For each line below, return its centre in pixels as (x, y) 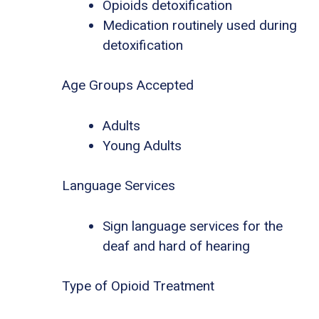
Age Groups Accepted (128, 85)
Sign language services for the (193, 226)
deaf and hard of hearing (176, 246)
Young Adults (142, 145)
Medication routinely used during (200, 25)
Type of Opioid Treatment (138, 286)
